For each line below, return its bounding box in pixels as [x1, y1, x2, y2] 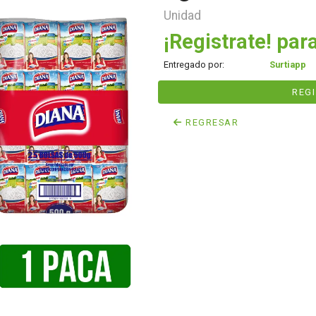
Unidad [164, 8, 201, 23]
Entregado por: [164, 59, 224, 70]
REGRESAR [182, 117, 239, 128]
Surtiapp [269, 59, 306, 70]
